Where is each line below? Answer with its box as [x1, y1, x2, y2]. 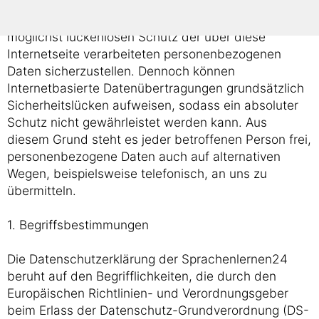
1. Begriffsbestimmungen [7, 217, 149, 232]
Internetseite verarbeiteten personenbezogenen [7, 46, 281, 61]
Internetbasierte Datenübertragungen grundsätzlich [7, 80, 304, 95]
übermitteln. [7, 183, 76, 198]
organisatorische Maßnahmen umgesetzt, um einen [7, 12, 301, 27]
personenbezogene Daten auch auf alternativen [7, 149, 281, 164]
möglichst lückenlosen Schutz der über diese [7, 29, 266, 44]
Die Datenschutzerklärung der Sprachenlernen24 [7, 251, 288, 266]
